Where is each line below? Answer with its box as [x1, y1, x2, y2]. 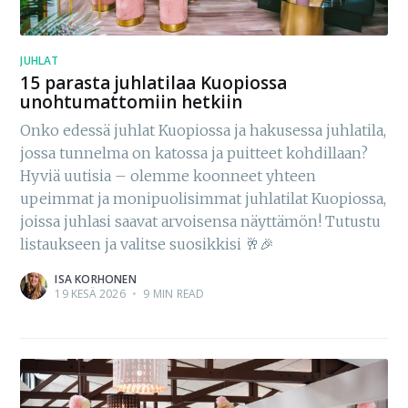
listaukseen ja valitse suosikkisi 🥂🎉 [20, 234, 275, 253]
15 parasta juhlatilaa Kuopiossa [20, 70, 288, 95]
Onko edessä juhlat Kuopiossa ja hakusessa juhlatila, [20, 120, 387, 139]
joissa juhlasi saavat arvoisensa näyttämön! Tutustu [20, 211, 382, 230]
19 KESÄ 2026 [55, 285, 126, 301]
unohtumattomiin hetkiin [20, 89, 243, 114]
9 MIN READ [140, 285, 205, 301]
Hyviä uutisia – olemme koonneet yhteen [20, 166, 317, 185]
